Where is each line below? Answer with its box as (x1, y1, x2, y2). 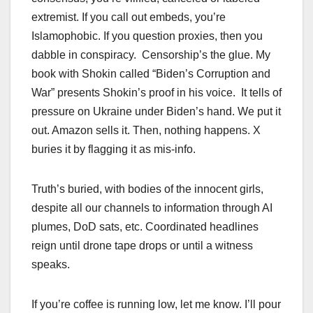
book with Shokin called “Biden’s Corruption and (31, 67, 270, 80)
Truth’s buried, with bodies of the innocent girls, (31, 182, 263, 195)
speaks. (31, 258, 70, 270)
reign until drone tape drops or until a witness (31, 239, 253, 252)
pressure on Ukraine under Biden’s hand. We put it (31, 105, 281, 117)
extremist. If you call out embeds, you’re (31, 10, 226, 23)
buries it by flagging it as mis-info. (31, 143, 196, 155)
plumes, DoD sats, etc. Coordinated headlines (31, 220, 259, 233)
